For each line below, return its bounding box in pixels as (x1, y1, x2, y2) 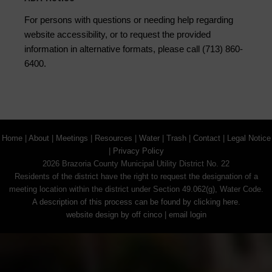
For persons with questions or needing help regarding (24, 15, 233, 25)
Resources (94, 134, 132, 143)
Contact (192, 134, 220, 143)
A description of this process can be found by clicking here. (32, 197, 240, 207)
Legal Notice (226, 134, 271, 143)
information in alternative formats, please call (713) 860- (24, 44, 243, 55)
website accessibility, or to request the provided (24, 29, 211, 40)
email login (168, 210, 206, 220)
